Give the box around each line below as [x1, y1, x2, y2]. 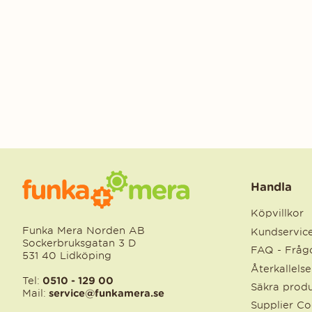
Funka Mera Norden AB [22, 224, 145, 237]
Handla [251, 180, 292, 194]
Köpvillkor [251, 207, 304, 220]
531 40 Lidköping [22, 249, 111, 263]
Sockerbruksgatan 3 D [22, 237, 136, 250]
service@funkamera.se [46, 287, 164, 299]
